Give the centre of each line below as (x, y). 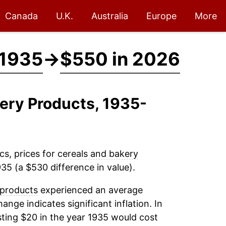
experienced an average (90, 190)
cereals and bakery (98, 154)
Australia (110, 16)
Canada (21, 16)
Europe (161, 16)
